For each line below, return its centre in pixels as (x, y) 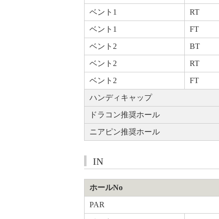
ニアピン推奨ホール (124, 131)
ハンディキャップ (120, 97)
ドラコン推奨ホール (124, 114)
